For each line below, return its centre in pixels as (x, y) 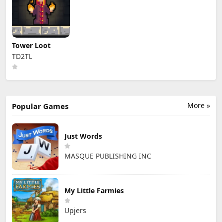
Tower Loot (31, 45)
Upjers (75, 211)
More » (199, 105)
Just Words (83, 136)
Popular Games (40, 106)
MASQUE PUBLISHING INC (108, 156)
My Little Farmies (94, 191)
